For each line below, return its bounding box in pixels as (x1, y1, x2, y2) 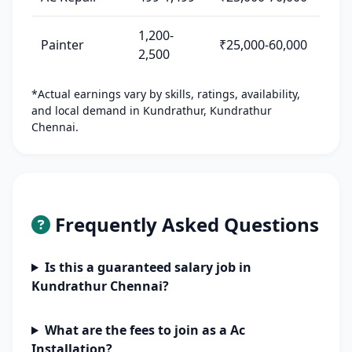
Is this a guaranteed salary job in (44, 258, 251, 276)
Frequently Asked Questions (50, 211, 319, 237)
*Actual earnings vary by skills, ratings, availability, (31, 86, 300, 101)
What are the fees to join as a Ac (44, 321, 245, 339)
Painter (41, 36, 84, 53)
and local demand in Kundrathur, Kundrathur (31, 103, 272, 118)
